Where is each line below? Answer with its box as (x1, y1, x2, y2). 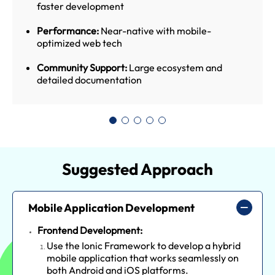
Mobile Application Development (28, 200, 195, 215)
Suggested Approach (62, 158, 213, 179)
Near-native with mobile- (101, 24, 211, 37)
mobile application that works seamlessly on (47, 251, 239, 264)
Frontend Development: (37, 223, 142, 236)
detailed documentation (37, 73, 142, 86)
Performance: (37, 24, 99, 37)
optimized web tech (37, 36, 122, 49)
